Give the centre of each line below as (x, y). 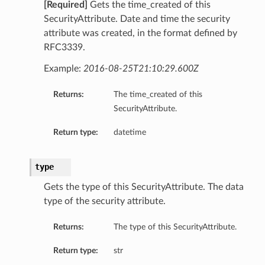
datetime (130, 132)
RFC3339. (64, 48)
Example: (63, 69)
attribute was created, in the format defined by (140, 33)
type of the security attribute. (104, 201)
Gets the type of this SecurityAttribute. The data (143, 187)
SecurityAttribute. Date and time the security (137, 19)
